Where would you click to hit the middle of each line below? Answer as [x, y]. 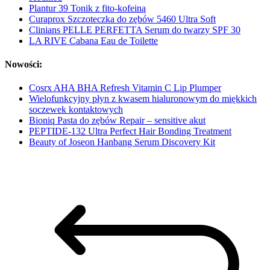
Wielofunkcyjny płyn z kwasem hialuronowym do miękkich [143, 99]
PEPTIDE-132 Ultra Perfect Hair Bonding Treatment [130, 131]
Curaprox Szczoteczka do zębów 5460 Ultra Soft [122, 19]
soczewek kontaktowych [76, 110]
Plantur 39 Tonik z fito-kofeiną [87, 8]
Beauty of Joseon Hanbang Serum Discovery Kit [122, 142]
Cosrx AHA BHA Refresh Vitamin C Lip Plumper [125, 88]
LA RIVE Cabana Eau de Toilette [93, 40]
